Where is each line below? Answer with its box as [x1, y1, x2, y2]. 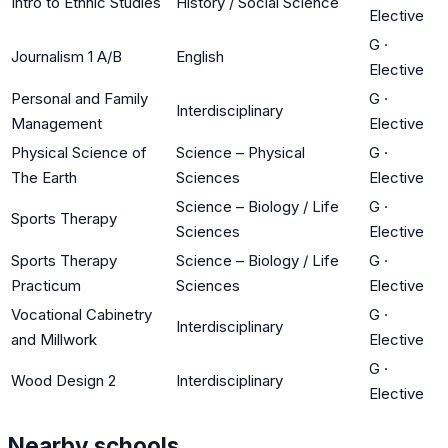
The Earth [11, 167, 77, 187]
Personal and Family [11, 88, 148, 108]
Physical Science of [11, 142, 147, 162]
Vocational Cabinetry [11, 304, 152, 324]
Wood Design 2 [11, 370, 116, 390]
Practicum [11, 275, 81, 295]
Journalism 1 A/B [11, 46, 122, 66]
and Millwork [11, 329, 97, 349]
